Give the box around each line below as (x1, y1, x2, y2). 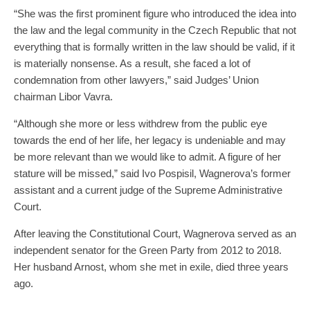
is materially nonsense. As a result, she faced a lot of (14, 57, 250, 69)
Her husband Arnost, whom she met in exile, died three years (14, 260, 289, 273)
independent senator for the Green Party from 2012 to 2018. (14, 244, 282, 256)
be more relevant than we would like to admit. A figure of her (14, 150, 281, 163)
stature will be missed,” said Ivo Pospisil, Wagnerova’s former (14, 167, 291, 179)
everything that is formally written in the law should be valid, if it (14, 40, 295, 53)
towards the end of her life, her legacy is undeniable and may (14, 134, 286, 146)
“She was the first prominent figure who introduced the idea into (14, 7, 296, 19)
